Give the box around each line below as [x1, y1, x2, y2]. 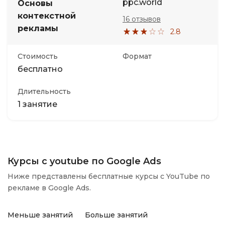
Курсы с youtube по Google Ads [8, 156, 161, 167]
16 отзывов [123, 15, 161, 24]
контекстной [18, 11, 76, 21]
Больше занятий [85, 210, 148, 219]
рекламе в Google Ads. [8, 183, 91, 192]
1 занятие [18, 99, 57, 109]
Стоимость [18, 52, 58, 61]
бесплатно [18, 64, 63, 74]
